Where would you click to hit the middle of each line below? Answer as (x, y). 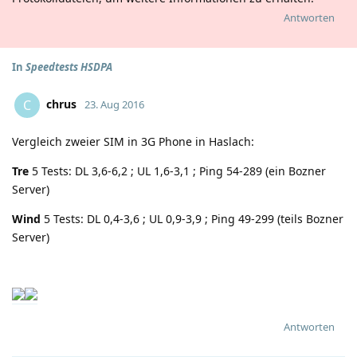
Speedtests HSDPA (69, 67)
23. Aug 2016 (114, 104)
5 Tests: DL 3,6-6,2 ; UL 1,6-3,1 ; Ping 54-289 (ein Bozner (179, 171)
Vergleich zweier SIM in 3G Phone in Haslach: (133, 141)
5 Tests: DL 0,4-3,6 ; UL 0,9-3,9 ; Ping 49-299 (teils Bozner (194, 219)
